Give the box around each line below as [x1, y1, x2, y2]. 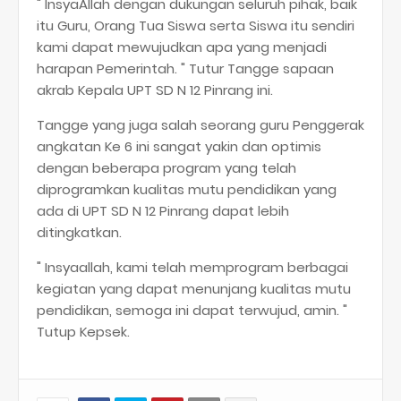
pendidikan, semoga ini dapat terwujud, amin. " [37, 301, 347, 320]
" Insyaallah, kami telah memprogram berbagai [37, 258, 348, 277]
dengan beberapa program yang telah [37, 158, 296, 178]
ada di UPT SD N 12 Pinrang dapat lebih [37, 201, 289, 221]
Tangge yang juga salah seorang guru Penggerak [37, 115, 364, 135]
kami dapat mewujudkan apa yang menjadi [37, 38, 327, 57]
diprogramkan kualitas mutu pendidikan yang [37, 180, 337, 200]
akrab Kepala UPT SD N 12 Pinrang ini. [37, 81, 273, 100]
